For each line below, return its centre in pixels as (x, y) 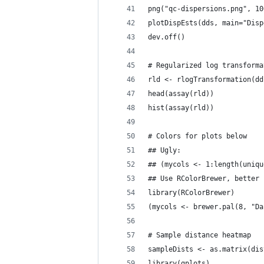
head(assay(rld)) (181, 94)
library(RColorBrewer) (191, 193)
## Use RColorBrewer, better (204, 179)
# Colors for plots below (197, 136)
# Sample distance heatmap (199, 235)
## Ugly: (164, 150)
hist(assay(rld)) (181, 108)
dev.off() (166, 37)
